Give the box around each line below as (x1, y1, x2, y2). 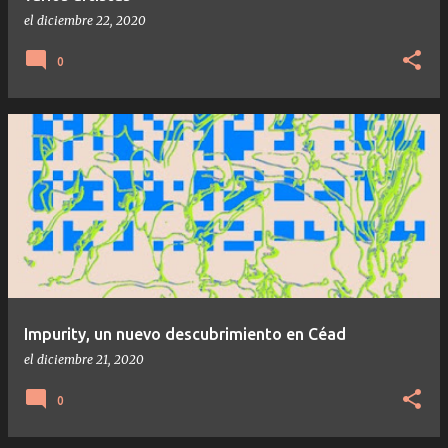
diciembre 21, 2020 (37, 351, 144, 367)
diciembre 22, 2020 (37, 12, 146, 28)
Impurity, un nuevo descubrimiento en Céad (24, 324, 346, 343)
